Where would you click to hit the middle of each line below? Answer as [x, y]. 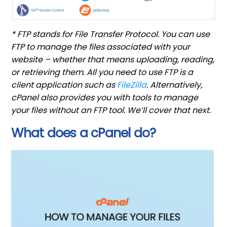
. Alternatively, [175, 85]
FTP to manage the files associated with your [101, 47]
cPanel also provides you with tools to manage [105, 97]
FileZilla [132, 85]
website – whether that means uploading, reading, [113, 59]
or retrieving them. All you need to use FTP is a [102, 72]
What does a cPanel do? [84, 133]
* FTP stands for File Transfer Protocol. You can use [111, 34]
